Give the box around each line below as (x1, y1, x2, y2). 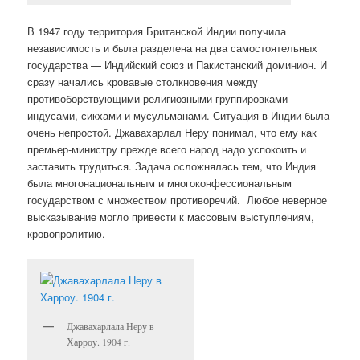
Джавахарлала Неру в (67, 319, 155, 333)
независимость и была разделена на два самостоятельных (27, 39, 318, 55)
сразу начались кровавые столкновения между (27, 73, 259, 89)
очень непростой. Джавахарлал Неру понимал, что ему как (27, 124, 317, 140)
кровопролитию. (27, 225, 106, 241)
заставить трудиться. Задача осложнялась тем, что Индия (27, 157, 317, 174)
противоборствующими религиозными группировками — (27, 90, 302, 106)
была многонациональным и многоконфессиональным (27, 174, 292, 190)
